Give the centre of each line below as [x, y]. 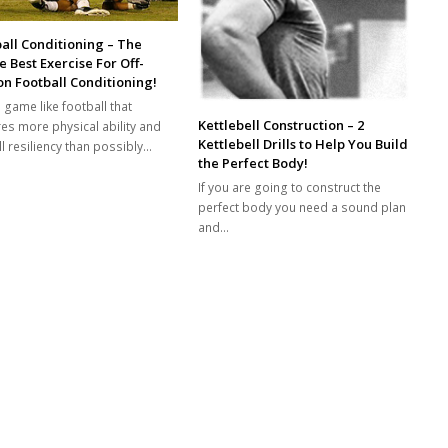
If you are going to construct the [290, 187]
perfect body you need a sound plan [302, 207]
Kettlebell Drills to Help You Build [303, 143]
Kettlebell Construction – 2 [281, 124]
